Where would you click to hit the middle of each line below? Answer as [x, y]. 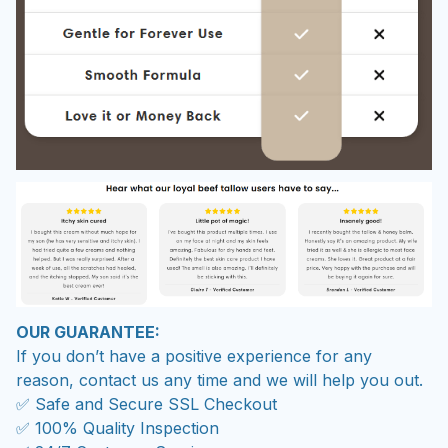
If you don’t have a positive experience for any [194, 355]
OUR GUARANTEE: [88, 331]
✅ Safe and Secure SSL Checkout [146, 403]
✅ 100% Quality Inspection [117, 427]
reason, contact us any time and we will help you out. [219, 379]
